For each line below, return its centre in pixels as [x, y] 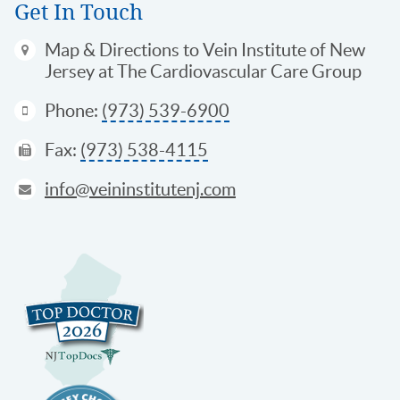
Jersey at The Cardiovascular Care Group [203, 72]
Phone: [73, 111]
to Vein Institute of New [272, 50]
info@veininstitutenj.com [140, 190]
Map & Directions [112, 50]
